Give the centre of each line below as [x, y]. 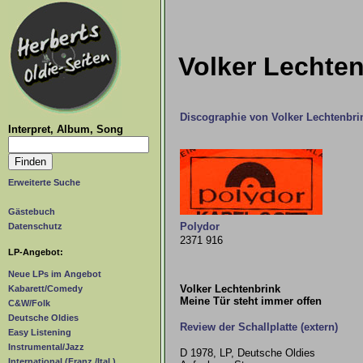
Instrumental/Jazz [46, 347]
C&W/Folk [29, 303]
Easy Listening [40, 333]
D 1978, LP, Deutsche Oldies [248, 353]
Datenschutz [35, 226]
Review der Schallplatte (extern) [259, 327]
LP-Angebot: [36, 252]
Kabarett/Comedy [45, 289]
